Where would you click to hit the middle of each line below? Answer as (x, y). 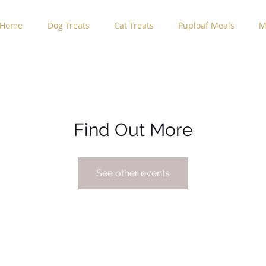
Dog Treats (68, 25)
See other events (133, 173)
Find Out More (133, 129)
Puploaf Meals (206, 25)
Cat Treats (134, 25)
